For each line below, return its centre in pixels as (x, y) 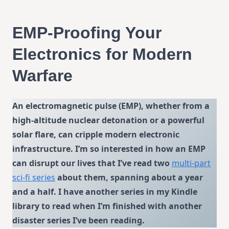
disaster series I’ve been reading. (78, 220)
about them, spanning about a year (129, 177)
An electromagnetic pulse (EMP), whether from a (111, 106)
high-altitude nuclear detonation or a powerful (108, 120)
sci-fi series (34, 177)
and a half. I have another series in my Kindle (105, 191)
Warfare (42, 75)
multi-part (191, 163)
